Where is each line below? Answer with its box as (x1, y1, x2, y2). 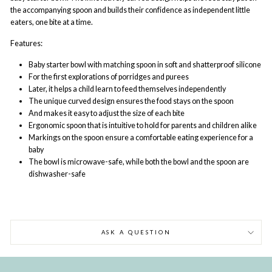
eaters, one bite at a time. (10, 18, 93, 27)
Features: (10, 39, 42, 48)
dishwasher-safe (29, 169, 86, 178)
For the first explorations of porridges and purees (29, 72, 189, 81)
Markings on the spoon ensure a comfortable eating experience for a (29, 133, 253, 142)
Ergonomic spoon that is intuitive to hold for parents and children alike (29, 121, 257, 130)
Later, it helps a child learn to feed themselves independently (29, 84, 226, 93)
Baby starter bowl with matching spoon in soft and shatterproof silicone (29, 60, 261, 69)
